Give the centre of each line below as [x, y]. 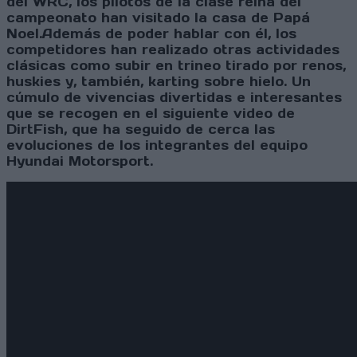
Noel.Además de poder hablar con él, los [151, 34]
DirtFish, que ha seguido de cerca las [141, 129]
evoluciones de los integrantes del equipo [157, 145]
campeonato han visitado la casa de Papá [158, 18]
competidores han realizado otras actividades [173, 50]
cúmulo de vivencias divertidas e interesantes [174, 98]
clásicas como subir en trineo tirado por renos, [176, 66]
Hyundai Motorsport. [80, 161]
